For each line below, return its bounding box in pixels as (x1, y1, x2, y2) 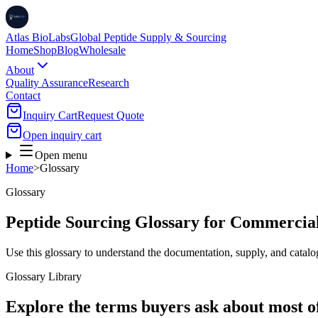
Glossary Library (6, 270, 82, 283)
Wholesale (79, 44, 126, 56)
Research (88, 77, 129, 89)
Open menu (34, 149, 87, 161)
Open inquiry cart (23, 129, 102, 141)
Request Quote (77, 109, 144, 121)
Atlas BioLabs (6, 31, 70, 43)
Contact (6, 89, 40, 102)
